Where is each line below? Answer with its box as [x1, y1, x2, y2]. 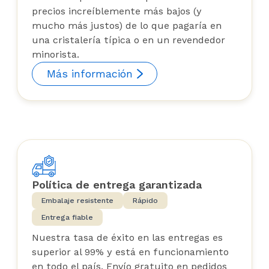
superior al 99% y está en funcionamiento [32, 246, 229, 258]
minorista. [32, 48, 79, 60]
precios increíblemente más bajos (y [32, 5, 202, 17]
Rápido [133, 196, 158, 205]
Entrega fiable [41, 213, 93, 222]
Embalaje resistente [41, 196, 113, 205]
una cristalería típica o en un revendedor [32, 34, 225, 46]
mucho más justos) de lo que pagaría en [32, 19, 222, 31]
